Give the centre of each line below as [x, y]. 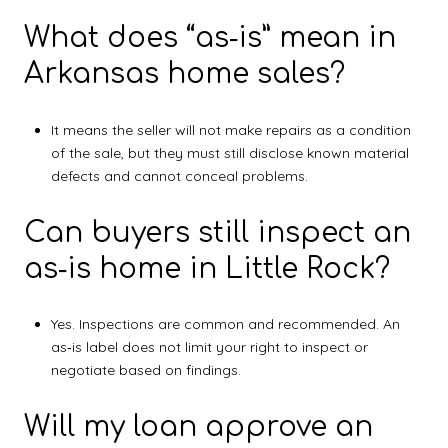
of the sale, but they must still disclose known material [229, 152]
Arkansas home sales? [184, 74]
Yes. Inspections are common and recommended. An [225, 324]
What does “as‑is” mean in [210, 38]
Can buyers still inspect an [217, 232]
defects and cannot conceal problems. [179, 175]
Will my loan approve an [198, 426]
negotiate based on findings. [145, 370]
